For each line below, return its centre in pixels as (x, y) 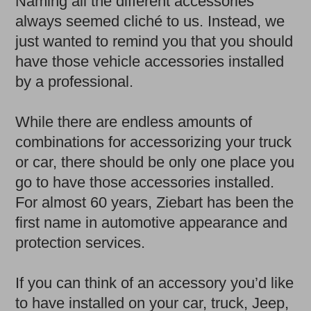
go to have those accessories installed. (145, 182)
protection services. (81, 242)
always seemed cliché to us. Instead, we (150, 21)
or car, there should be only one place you (155, 162)
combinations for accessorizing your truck (154, 142)
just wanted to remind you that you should (154, 41)
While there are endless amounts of (134, 121)
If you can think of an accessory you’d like (155, 283)
